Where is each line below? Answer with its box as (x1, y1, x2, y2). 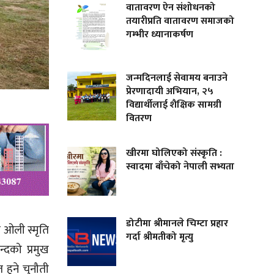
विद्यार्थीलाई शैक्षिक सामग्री (126, 96, 222, 113)
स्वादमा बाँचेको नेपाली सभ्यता (126, 158, 235, 175)
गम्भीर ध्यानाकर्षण (126, 26, 194, 43)
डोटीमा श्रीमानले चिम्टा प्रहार (126, 215, 229, 232)
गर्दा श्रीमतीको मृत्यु (126, 228, 194, 245)
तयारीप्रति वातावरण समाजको (126, 12, 235, 29)
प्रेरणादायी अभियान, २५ (126, 83, 214, 100)
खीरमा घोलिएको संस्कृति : (126, 144, 223, 161)
